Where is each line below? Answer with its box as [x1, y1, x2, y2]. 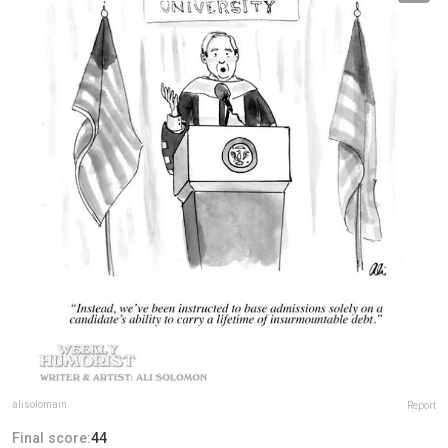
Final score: [12, 429, 91, 446]
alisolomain [12, 398, 67, 410]
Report [407, 399, 436, 411]
